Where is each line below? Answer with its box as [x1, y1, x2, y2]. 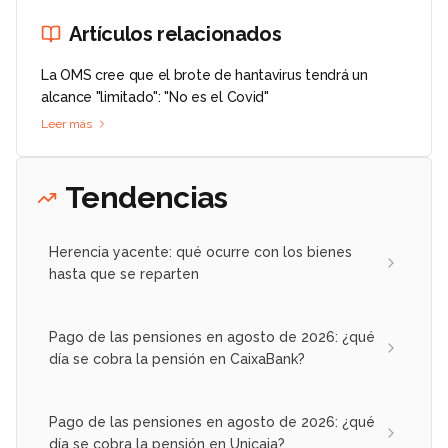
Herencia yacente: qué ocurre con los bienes [49, 244, 352, 261]
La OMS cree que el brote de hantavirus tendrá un [41, 67, 368, 84]
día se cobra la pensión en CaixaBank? [49, 351, 305, 368]
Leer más [41, 117, 92, 132]
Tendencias [65, 180, 227, 216]
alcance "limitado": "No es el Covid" [41, 89, 269, 106]
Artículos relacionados [69, 22, 282, 47]
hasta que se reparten [49, 266, 199, 283]
